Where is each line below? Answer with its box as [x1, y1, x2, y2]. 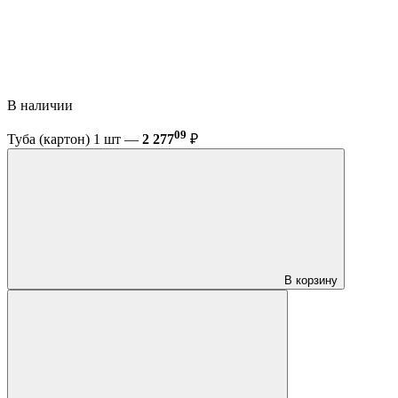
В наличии [7, 97, 76, 113]
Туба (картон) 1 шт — [7, 131, 142, 147]
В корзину [284, 274, 338, 288]
